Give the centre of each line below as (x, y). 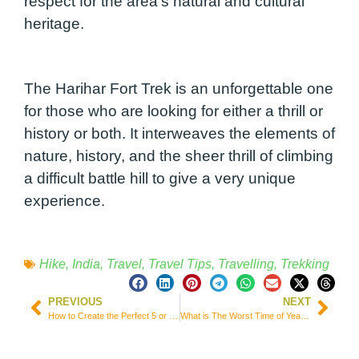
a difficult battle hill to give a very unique (160, 179)
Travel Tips (180, 264)
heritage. (58, 24)
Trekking (305, 264)
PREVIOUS (75, 301)
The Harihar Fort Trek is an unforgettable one (179, 89)
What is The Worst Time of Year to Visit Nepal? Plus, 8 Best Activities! (305, 315)
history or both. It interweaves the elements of (179, 134)
